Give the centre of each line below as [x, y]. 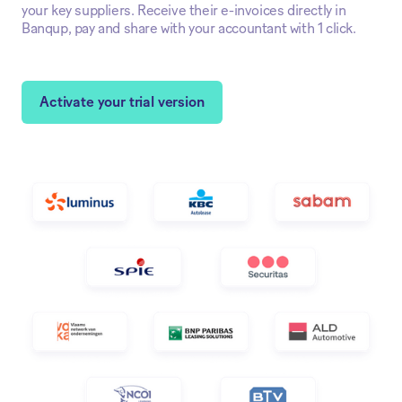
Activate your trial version [122, 102]
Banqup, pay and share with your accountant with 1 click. [189, 28]
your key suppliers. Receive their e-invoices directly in [184, 10]
